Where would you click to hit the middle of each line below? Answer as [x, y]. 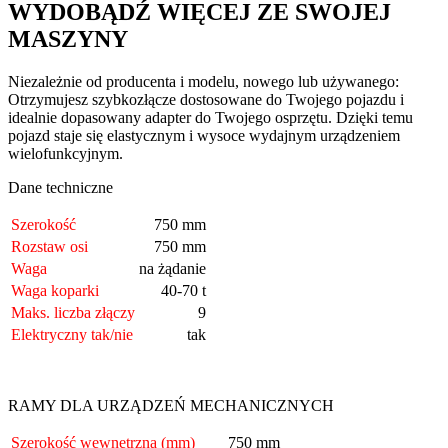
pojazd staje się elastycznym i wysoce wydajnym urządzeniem [204, 135]
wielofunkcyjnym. [65, 153]
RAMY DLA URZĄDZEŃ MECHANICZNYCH [171, 405]
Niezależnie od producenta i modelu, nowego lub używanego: [203, 81]
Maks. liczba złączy [73, 312]
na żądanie [172, 268]
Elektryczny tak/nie [72, 334]
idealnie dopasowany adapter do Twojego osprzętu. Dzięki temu [210, 117]
